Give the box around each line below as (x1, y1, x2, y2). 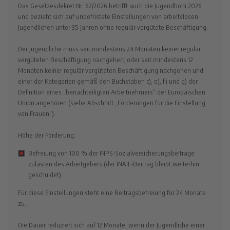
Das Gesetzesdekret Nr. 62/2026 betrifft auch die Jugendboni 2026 (18, 1, 202, 10)
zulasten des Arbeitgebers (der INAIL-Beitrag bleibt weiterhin (28, 159, 199, 168)
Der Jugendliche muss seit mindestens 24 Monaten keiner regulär (18, 44, 201, 53)
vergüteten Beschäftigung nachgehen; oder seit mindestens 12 (18, 55, 193, 64)
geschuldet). (28, 170, 63, 179)
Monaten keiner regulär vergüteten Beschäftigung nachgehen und (18, 66, 203, 74)
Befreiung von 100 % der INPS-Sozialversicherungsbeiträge (28, 148, 195, 157)
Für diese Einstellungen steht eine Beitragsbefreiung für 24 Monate (18, 188, 206, 197)
